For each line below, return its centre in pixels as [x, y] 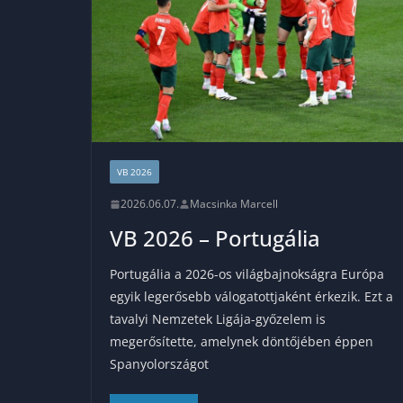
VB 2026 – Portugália [215, 238]
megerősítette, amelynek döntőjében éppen [242, 342]
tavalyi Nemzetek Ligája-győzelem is [218, 319]
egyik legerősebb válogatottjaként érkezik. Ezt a [251, 297]
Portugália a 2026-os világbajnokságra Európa [247, 274]
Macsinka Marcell [234, 204]
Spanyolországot [159, 364]
